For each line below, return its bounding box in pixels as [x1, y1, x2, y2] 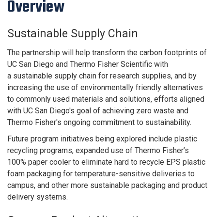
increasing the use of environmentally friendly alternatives [7, 83, 203, 93]
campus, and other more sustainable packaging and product [7, 181, 207, 190]
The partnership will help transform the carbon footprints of [7, 48, 207, 58]
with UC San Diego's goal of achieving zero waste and [7, 106, 188, 116]
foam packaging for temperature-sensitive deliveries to [7, 169, 195, 179]
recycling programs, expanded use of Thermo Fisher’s [7, 146, 189, 155]
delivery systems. [7, 192, 68, 202]
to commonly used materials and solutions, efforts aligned [7, 94, 204, 104]
